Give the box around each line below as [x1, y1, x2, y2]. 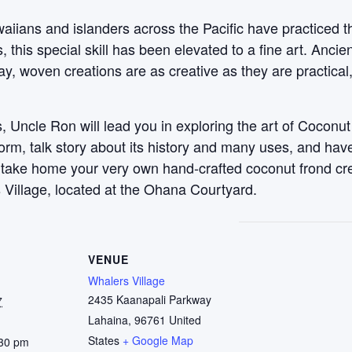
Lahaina [88, 312, 128, 328]
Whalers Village [88, 273, 165, 288]
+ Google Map [123, 332, 193, 348]
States [88, 332, 119, 348]
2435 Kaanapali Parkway [88, 291, 211, 307]
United [169, 312, 201, 328]
